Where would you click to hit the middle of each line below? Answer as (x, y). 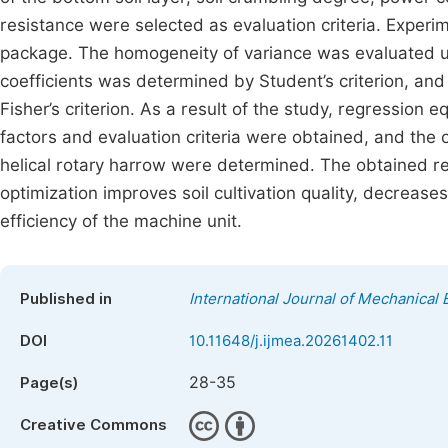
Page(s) (49, 383)
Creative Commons (93, 425)
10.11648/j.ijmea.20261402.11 (291, 341)
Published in (66, 299)
